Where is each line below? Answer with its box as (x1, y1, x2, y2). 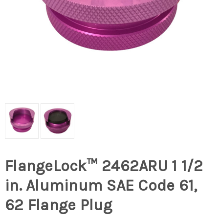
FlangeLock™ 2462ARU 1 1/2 (5, 157, 203, 175)
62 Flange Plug (5, 196, 112, 215)
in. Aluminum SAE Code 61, (5, 176, 197, 195)
